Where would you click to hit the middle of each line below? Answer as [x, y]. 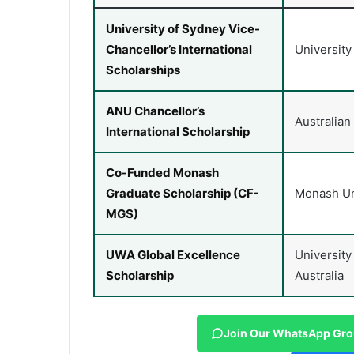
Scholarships [143, 70]
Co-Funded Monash [162, 173]
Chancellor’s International [179, 50]
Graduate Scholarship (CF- [183, 194]
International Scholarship [178, 132]
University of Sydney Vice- [183, 29]
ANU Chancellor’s [155, 111]
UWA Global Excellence [173, 255]
